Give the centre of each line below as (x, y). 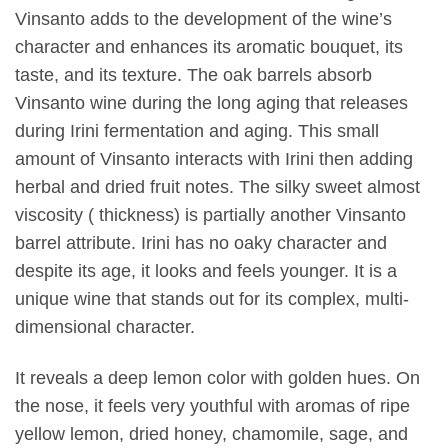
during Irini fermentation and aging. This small (197, 130)
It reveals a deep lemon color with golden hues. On (217, 377)
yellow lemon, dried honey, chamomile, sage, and (211, 433)
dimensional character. (105, 326)
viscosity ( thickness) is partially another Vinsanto (210, 214)
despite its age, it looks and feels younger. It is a (206, 270)
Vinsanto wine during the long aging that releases (211, 102)
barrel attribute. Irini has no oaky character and (201, 242)
